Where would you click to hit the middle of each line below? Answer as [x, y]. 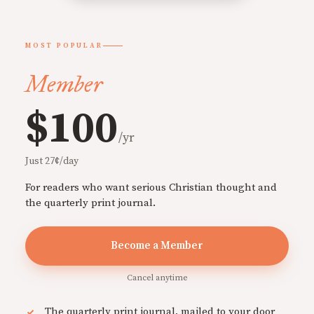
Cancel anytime [157, 278]
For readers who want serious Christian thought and [151, 188]
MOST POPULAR [64, 46]
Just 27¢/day [52, 162]
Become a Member [157, 246]
